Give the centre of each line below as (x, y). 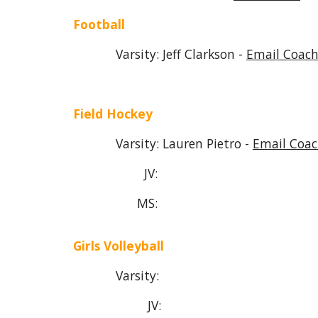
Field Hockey (113, 114)
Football (99, 24)
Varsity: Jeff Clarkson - (159, 54)
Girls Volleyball (118, 246)
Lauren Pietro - (207, 143)
